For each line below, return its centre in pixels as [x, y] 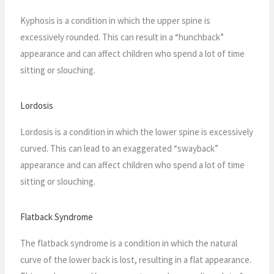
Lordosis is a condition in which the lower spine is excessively [137, 131]
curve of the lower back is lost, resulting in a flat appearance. [136, 259]
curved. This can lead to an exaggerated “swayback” [120, 148]
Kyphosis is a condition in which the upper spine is [116, 20]
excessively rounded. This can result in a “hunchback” [122, 37]
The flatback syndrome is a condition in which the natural [129, 243]
